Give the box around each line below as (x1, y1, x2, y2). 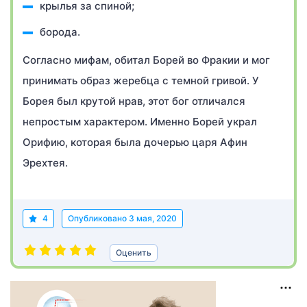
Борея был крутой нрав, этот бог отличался (23, 95, 245, 108)
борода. (40, 25, 80, 38)
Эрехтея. (23, 156, 68, 169)
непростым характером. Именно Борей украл (23, 115, 257, 128)
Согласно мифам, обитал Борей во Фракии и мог (23, 53, 270, 66)
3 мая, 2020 (129, 213, 177, 223)
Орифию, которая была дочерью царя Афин (23, 136, 247, 149)
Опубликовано (68, 213, 129, 223)
